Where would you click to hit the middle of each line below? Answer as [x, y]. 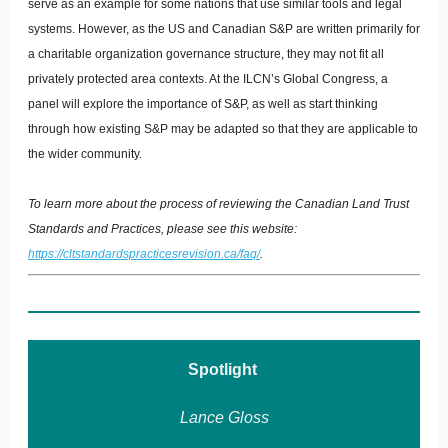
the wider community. [85, 154]
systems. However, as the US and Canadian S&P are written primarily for [224, 29]
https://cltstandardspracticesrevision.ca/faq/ [144, 254]
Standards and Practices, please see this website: [162, 229]
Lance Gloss [224, 417]
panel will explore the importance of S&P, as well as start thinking [203, 104]
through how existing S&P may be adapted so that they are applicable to [223, 129]
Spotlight [224, 369]
